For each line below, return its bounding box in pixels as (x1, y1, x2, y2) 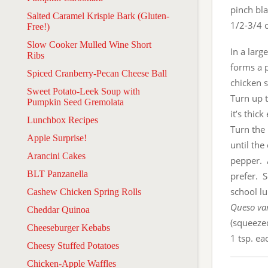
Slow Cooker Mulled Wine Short (27, 39, 151, 50)
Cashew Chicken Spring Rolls (27, 186, 141, 197)
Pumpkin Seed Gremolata (27, 96, 124, 107)
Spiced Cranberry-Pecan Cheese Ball (27, 68, 167, 78)
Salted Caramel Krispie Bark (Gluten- (27, 10, 169, 21)
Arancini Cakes (27, 150, 86, 161)
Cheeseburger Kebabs (27, 222, 110, 233)
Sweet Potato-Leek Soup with (27, 86, 140, 96)
